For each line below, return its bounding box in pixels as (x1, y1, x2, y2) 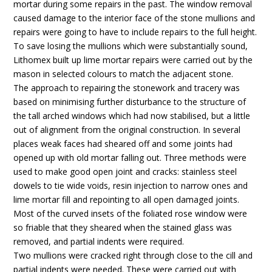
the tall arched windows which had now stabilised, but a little (13, 110, 251, 121)
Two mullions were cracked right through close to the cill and (13, 250, 253, 261)
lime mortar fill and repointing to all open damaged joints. (13, 194, 240, 205)
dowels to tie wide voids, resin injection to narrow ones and (13, 180, 248, 191)
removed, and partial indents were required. (13, 236, 185, 247)
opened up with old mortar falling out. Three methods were (13, 152, 247, 163)
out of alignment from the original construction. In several (13, 124, 241, 135)
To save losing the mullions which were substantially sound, (13, 40, 248, 52)
